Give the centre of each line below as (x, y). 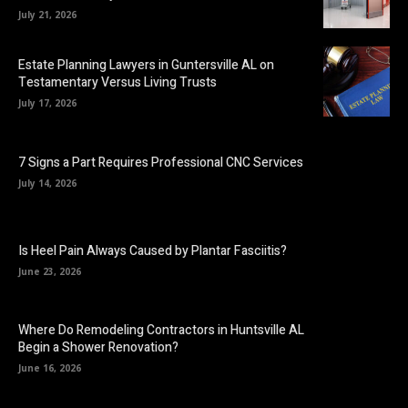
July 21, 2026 (47, 14)
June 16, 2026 (50, 368)
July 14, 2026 (47, 183)
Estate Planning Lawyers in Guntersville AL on (146, 66)
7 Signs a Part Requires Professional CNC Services (161, 162)
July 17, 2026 (47, 103)
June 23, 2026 (50, 271)
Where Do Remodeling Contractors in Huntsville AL (161, 331)
